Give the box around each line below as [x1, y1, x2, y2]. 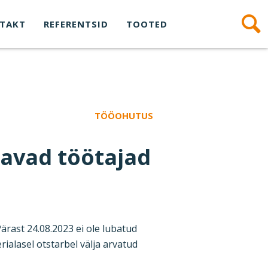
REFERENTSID [44, 18, 109, 30]
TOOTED [126, 18, 168, 30]
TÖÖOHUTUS [95, 109, 153, 121]
